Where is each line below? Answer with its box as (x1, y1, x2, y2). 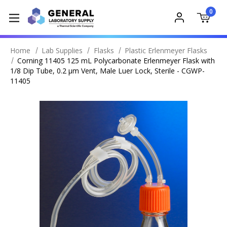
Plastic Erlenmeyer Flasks (125, 46, 208, 55)
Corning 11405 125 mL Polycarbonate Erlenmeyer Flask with (17, 56, 215, 65)
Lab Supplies (41, 46, 83, 55)
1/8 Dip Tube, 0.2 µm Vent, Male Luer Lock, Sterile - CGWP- (10, 66, 205, 75)
